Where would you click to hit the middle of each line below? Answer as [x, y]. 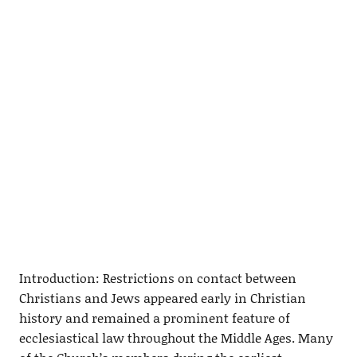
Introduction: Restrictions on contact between [157, 277]
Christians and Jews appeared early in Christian [162, 297]
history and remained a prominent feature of [154, 317]
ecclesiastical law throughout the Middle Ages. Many [176, 337]
